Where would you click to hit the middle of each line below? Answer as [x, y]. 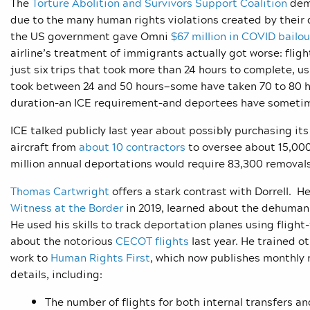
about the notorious [62, 241]
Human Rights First [100, 258]
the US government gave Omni [89, 36]
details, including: [56, 274]
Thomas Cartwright [60, 191]
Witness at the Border [67, 208]
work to [30, 258]
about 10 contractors [132, 147]
